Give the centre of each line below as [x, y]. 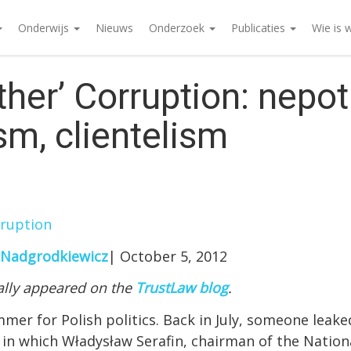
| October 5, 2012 [168, 256]
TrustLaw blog [182, 288]
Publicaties [259, 27]
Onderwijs [45, 27]
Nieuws [114, 27]
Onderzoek [178, 27]
